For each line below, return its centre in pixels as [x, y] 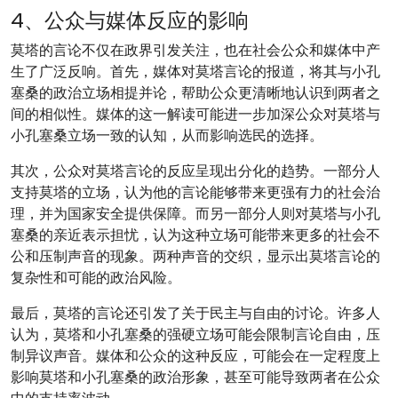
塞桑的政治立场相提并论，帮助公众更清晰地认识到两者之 [195, 93]
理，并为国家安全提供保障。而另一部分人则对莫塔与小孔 [195, 214]
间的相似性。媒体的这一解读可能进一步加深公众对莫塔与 [195, 114]
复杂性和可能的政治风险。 [96, 278]
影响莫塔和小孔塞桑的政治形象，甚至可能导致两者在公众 [195, 377]
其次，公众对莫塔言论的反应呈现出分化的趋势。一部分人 [195, 171]
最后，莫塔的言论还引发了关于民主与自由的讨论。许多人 [195, 313]
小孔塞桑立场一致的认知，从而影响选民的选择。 [167, 135]
